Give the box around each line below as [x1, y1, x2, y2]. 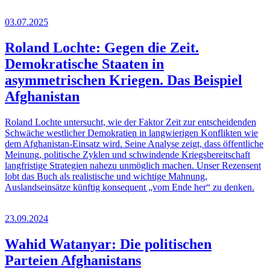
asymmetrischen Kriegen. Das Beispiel [5, 72, 242, 89]
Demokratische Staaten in [5, 56, 164, 72]
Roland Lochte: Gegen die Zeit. [5, 40, 199, 56]
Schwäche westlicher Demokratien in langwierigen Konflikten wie [5, 127, 258, 138]
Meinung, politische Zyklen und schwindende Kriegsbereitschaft [5, 149, 250, 160]
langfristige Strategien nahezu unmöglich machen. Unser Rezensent [5, 160, 261, 171]
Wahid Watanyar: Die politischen [5, 236, 212, 252]
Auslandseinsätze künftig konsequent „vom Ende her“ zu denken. [5, 181, 254, 192]
